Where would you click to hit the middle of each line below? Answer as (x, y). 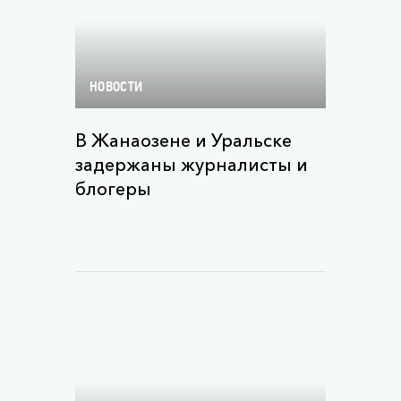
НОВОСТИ (116, 88)
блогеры (113, 189)
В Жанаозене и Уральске (183, 141)
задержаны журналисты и (192, 165)
